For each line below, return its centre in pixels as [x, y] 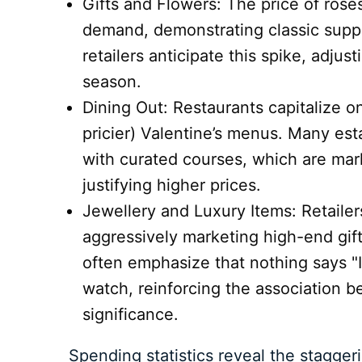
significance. [133, 315]
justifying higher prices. [172, 185]
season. [112, 82]
